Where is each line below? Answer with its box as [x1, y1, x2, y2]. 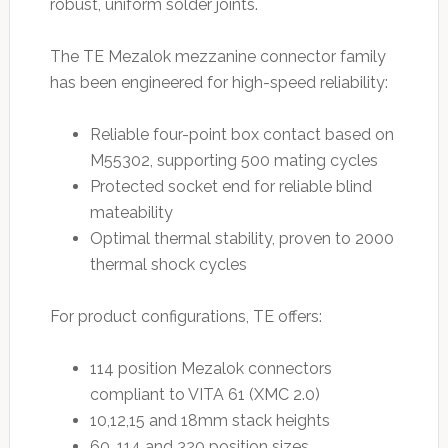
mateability [89, 203, 173, 223]
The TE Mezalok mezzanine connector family [49, 47, 386, 67]
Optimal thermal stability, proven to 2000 [89, 229, 394, 249]
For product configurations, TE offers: [49, 307, 322, 327]
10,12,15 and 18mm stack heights [89, 411, 330, 431]
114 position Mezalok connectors [89, 359, 332, 379]
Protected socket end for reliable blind [89, 177, 372, 197]
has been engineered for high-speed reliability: [49, 73, 388, 93]
